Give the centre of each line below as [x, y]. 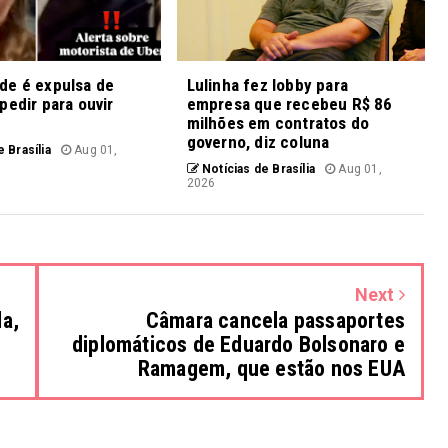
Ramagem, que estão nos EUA [271, 368]
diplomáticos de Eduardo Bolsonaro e [238, 344]
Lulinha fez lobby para [267, 84]
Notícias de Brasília [257, 168]
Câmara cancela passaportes [275, 320]
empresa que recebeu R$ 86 [289, 103]
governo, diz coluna [258, 141]
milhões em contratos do [278, 122]
